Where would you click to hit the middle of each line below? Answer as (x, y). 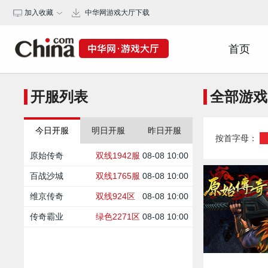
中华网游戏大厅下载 (117, 13)
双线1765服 (118, 176)
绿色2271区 (118, 217)
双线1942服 (118, 156)
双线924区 (115, 196)
